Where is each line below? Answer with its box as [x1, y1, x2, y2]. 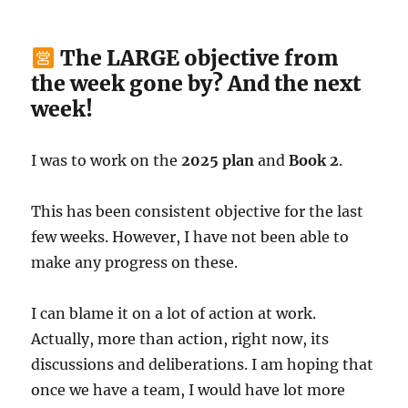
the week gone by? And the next [31, 70, 362, 97]
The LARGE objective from [55, 45, 339, 72]
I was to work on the [31, 151, 182, 170]
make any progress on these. [31, 253, 239, 272]
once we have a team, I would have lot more [31, 381, 346, 400]
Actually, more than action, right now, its [31, 330, 330, 349]
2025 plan [181, 151, 255, 170]
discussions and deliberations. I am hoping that [31, 355, 374, 374]
